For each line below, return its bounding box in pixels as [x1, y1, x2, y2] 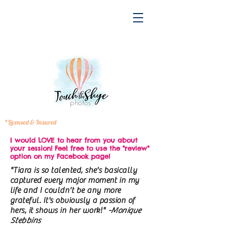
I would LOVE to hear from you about [10, 136, 138, 144]
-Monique [107, 206, 141, 215]
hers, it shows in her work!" [10, 206, 108, 215]
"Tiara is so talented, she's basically [10, 166, 138, 175]
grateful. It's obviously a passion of [10, 196, 135, 205]
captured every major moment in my [10, 176, 140, 185]
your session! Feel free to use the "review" [10, 144, 149, 152]
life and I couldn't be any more [10, 186, 121, 195]
